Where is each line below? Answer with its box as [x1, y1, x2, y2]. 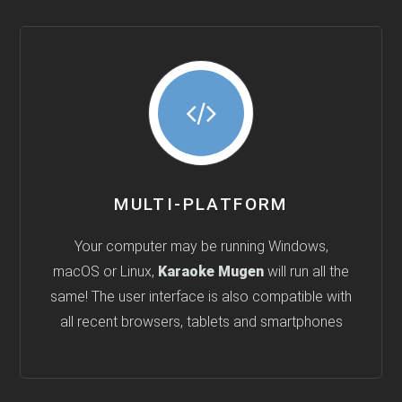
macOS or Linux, [53, 263, 158, 281]
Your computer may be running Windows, [74, 238, 328, 256]
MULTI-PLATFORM [114, 193, 288, 214]
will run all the [264, 263, 349, 281]
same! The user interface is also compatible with [50, 288, 352, 306]
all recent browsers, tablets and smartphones [59, 313, 343, 331]
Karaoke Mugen [158, 263, 264, 281]
